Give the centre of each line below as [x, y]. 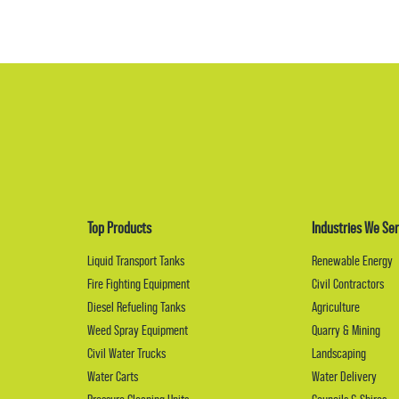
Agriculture [336, 307]
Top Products [119, 228]
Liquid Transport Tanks [135, 261]
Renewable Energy [353, 261]
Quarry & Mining [346, 330]
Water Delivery [345, 377]
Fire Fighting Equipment [138, 284]
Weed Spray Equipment [137, 330]
